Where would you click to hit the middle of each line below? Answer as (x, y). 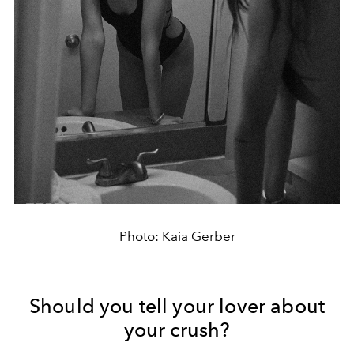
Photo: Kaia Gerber (177, 237)
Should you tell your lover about (177, 306)
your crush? (177, 330)
